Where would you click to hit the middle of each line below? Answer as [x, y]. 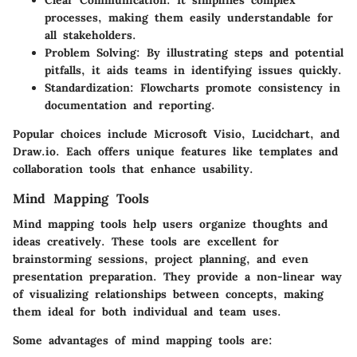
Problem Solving [90, 53]
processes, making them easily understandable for [189, 18]
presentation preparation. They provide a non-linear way [177, 277]
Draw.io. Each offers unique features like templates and [175, 152]
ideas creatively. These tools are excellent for [146, 242]
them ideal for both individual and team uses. [147, 312]
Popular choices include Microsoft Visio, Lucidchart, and [176, 134]
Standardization [87, 88]
